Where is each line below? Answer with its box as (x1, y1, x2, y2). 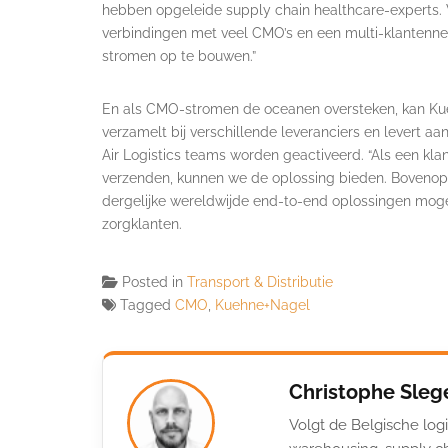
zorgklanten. (102, 215, 182, 232)
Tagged (120, 296, 175, 313)
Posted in (122, 273, 187, 290)
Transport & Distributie (187, 273, 333, 290)
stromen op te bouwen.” (102, 47, 256, 64)
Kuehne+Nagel (215, 296, 310, 313)
